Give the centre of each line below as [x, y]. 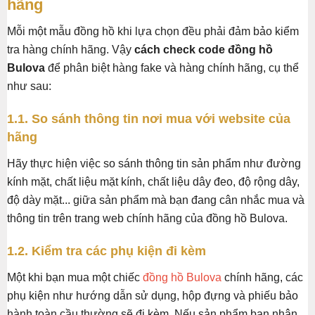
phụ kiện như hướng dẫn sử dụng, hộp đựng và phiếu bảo [153, 296]
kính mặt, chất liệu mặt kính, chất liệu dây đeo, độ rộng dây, [153, 182]
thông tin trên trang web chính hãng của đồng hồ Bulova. [147, 219]
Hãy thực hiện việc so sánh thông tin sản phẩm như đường [154, 164]
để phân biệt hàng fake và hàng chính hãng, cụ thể [172, 68]
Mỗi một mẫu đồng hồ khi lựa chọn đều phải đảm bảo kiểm [153, 32]
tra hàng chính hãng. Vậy [71, 50]
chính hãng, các [262, 278]
